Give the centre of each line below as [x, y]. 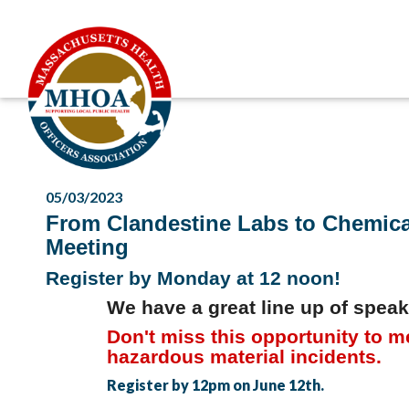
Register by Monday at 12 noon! [193, 278]
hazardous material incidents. [247, 357]
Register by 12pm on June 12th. [217, 385]
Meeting [87, 247]
